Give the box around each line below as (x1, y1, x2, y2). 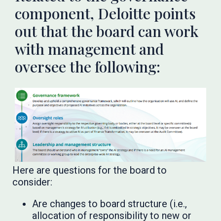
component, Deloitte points (15, 3, 196, 23)
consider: (12, 176, 53, 188)
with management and (15, 39, 164, 59)
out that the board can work (15, 21, 199, 41)
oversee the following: (15, 57, 161, 76)
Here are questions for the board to (12, 164, 167, 177)
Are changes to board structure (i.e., (32, 198, 187, 210)
